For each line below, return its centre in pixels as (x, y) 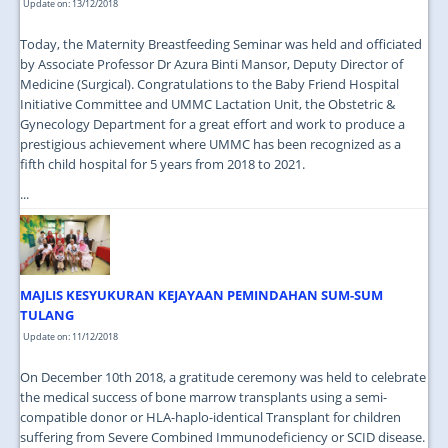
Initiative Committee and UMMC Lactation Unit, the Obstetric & (207, 104)
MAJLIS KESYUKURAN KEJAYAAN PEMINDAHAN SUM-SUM (201, 295)
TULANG (47, 315)
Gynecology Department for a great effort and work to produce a (212, 124)
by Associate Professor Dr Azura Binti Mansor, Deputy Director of (211, 64)
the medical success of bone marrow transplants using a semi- (203, 397)
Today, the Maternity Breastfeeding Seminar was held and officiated (221, 44)
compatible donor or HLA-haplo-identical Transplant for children (210, 417)
